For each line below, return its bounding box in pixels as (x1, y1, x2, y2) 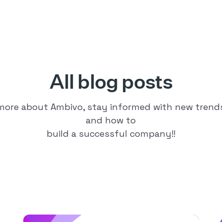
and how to (86, 114, 136, 126)
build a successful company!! (46, 128, 175, 139)
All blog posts (49, 69, 173, 94)
